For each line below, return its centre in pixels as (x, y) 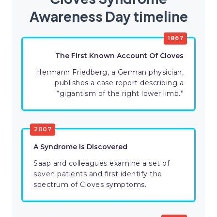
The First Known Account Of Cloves (119, 56)
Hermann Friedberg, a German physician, (110, 72)
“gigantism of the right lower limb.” (120, 94)
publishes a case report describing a (119, 83)
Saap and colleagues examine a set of (101, 163)
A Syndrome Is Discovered (80, 147)
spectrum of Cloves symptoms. (90, 185)
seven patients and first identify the (98, 174)
